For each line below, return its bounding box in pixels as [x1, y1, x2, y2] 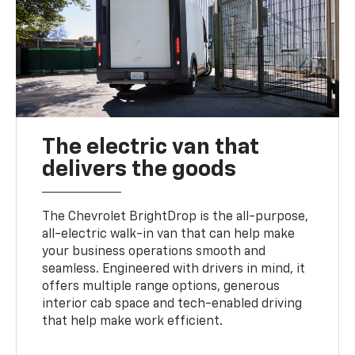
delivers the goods [42, 158, 237, 181]
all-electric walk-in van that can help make [42, 227, 296, 241]
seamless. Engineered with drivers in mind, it [42, 262, 306, 276]
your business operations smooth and [42, 245, 266, 258]
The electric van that [42, 136, 260, 158]
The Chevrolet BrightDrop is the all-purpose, [42, 210, 309, 223]
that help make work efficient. [42, 315, 223, 328]
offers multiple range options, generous [42, 280, 281, 293]
